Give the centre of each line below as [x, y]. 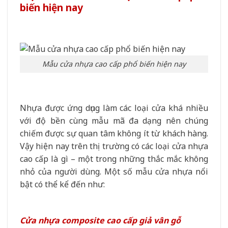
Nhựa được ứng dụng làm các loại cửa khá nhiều [114, 108]
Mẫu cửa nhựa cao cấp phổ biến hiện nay [114, 64]
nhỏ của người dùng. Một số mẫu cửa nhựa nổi [114, 172]
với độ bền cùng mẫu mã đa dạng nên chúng [114, 121]
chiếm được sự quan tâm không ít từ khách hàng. [114, 134]
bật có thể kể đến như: [62, 184]
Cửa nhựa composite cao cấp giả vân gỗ [100, 220]
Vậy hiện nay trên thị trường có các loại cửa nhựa [114, 146]
